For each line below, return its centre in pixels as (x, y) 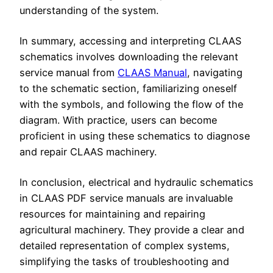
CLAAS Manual (152, 72)
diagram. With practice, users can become (118, 120)
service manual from (69, 72)
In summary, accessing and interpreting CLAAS (130, 41)
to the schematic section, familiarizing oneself (128, 88)
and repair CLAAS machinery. (88, 151)
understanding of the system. (89, 10)
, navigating (215, 72)
